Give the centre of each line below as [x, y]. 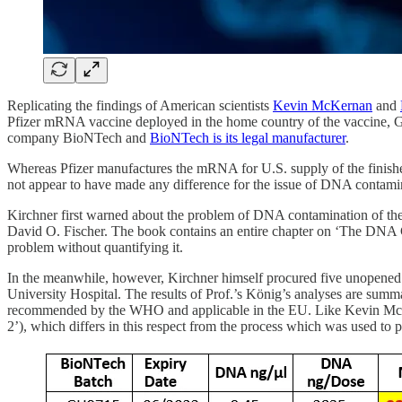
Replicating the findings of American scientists [140, 106]
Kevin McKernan [323, 106]
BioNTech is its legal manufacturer [248, 138]
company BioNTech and [79, 138]
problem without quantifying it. [95, 248]
